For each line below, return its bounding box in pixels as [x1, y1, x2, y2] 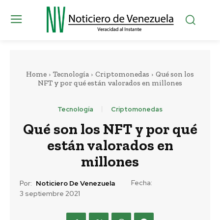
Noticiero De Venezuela [36, 179, 115, 188]
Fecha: [131, 178, 152, 187]
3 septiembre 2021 [20, 189, 80, 198]
